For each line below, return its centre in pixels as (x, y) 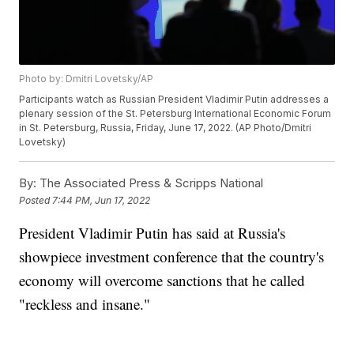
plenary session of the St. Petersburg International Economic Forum (175, 114)
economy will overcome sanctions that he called (162, 281)
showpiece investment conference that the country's (172, 257)
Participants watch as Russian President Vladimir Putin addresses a (174, 100)
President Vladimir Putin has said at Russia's (153, 233)
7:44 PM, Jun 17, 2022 (102, 200)
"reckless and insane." (85, 304)
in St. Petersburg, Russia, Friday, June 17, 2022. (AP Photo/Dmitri (166, 128)
